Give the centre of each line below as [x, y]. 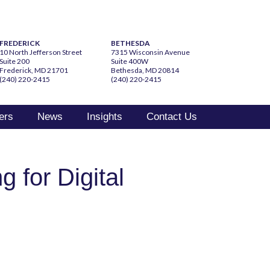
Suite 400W [130, 61]
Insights [105, 117]
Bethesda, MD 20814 [145, 70]
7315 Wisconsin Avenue [155, 52]
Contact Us [172, 117]
